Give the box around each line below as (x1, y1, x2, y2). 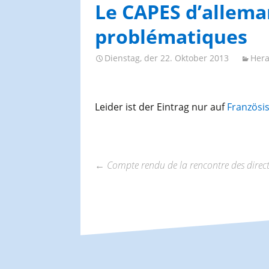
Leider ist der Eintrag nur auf (94, 100, 227, 114)
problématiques (94, 23, 247, 50)
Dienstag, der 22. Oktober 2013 (104, 52, 229, 64)
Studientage (77, 19, 125, 32)
